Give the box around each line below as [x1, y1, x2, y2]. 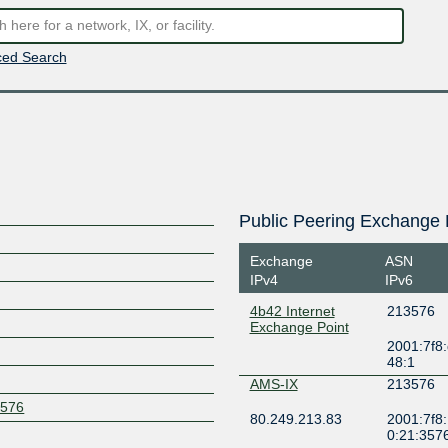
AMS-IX [249, 376, 298, 392]
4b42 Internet [249, 303, 335, 319]
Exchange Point [249, 319, 349, 335]
